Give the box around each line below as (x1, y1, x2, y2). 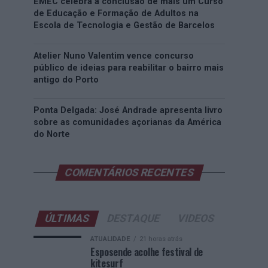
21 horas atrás (139, 235, 182, 243)
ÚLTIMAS (42, 212, 91, 224)
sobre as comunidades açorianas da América (33, 117, 221, 127)
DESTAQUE (105, 212, 162, 224)
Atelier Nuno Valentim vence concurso (33, 51, 194, 61)
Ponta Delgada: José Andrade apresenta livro (33, 105, 223, 115)
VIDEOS (175, 212, 216, 224)
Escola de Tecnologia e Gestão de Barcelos (33, 20, 215, 31)
